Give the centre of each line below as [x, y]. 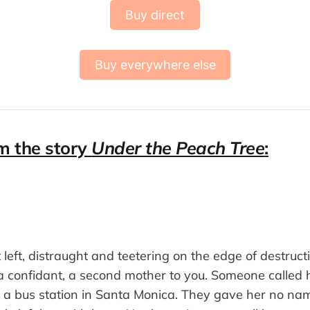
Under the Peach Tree [178, 147]
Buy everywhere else [155, 64]
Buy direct [155, 15]
